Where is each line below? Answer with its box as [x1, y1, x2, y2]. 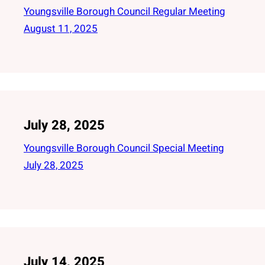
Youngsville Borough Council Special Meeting [24, 141, 224, 156]
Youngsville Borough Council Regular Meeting [24, 4, 225, 19]
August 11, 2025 [24, 21, 98, 36]
